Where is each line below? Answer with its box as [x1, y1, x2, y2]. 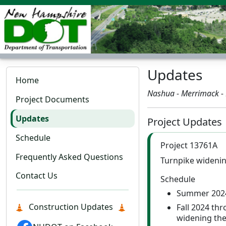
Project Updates [147, 115, 222, 129]
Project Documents [16, 94, 90, 105]
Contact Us [16, 170, 58, 182]
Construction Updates [26, 201, 115, 213]
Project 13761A [160, 140, 217, 151]
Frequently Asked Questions [16, 151, 124, 162]
